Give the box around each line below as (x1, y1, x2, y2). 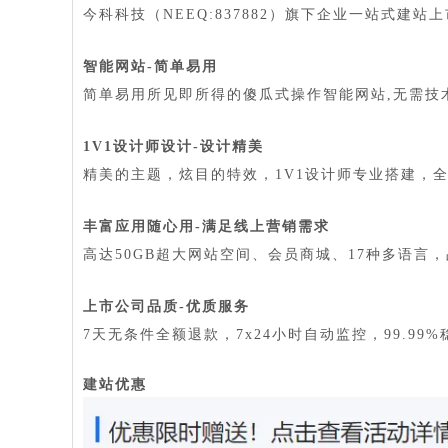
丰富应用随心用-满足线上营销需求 (83, 218, 330, 234)
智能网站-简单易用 (83, 58, 218, 74)
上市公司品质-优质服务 (83, 298, 250, 314)
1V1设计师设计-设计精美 (83, 138, 264, 154)
